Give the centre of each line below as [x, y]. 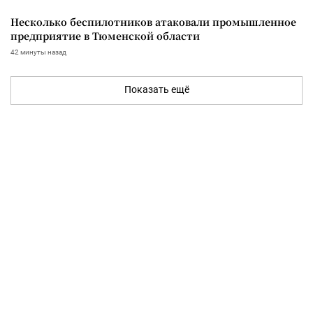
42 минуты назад [38, 52]
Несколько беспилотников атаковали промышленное [153, 21]
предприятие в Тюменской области [105, 35]
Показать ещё [156, 89]
